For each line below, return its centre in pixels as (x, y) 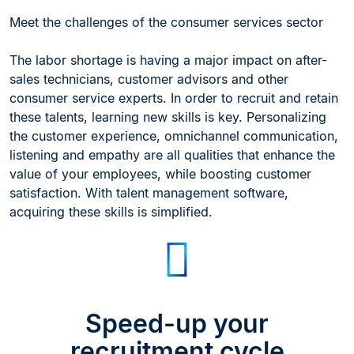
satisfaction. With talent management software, (149, 192)
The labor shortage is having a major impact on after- (168, 60)
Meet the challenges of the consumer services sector (166, 22)
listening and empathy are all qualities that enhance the (172, 154)
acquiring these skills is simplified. (111, 211)
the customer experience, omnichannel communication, (174, 136)
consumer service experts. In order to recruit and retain (174, 98)
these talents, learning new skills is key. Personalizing (168, 117)
